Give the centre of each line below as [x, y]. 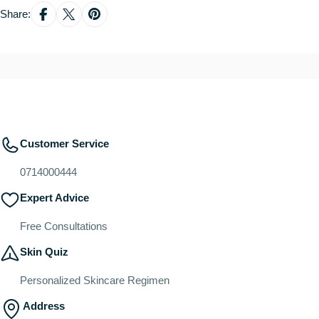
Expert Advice [54, 197]
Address [44, 305]
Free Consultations [64, 226]
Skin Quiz [44, 251]
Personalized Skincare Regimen [95, 280]
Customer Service [64, 143]
